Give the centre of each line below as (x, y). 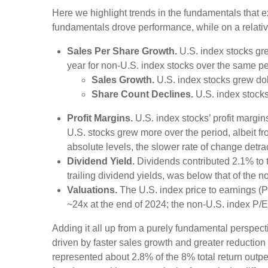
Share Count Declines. (142, 94)
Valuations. (92, 190)
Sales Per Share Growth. (122, 51)
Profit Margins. (100, 118)
